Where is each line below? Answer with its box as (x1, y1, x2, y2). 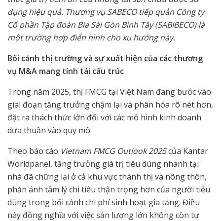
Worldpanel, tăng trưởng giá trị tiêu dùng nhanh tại (7, 158, 199, 169)
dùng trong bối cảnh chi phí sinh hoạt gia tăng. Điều (7, 196, 200, 208)
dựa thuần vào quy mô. (7, 124, 94, 136)
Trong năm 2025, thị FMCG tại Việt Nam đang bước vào (7, 86, 211, 97)
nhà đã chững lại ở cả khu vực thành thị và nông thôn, (7, 171, 207, 182)
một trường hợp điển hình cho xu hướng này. (7, 32, 175, 43)
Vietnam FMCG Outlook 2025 (60, 145, 166, 156)
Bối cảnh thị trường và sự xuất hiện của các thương (7, 52, 203, 64)
